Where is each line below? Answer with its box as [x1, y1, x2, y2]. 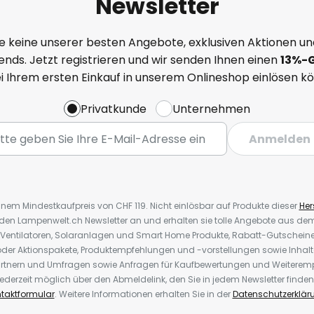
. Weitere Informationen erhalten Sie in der [54, 288, 233, 301]
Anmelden [249, 130, 310, 147]
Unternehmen [172, 100, 250, 117]
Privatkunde [81, 100, 146, 117]
